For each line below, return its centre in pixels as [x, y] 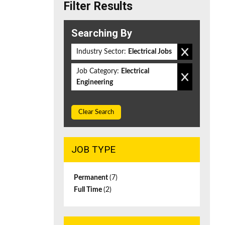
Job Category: [98, 71]
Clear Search [96, 112]
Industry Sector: [101, 52]
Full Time [89, 190]
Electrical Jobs [150, 52]
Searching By [102, 33]
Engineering [95, 82]
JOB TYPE [93, 149]
